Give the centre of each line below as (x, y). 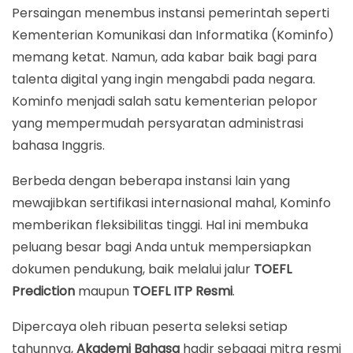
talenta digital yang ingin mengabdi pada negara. (163, 79)
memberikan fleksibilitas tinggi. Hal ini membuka (160, 225)
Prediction (43, 292)
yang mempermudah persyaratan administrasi (158, 123)
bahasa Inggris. (58, 145)
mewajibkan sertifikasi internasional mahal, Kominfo (171, 203)
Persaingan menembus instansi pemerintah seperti (171, 13)
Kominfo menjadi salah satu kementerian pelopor (165, 101)
